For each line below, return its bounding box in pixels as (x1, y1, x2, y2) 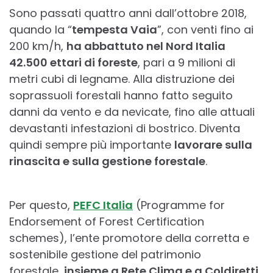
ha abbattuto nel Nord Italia (66, 38, 225, 54)
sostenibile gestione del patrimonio (9, 247, 201, 263)
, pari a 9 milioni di (138, 55, 235, 71)
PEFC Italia (73, 197, 133, 213)
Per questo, (9, 197, 73, 213)
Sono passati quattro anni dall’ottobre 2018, (9, 5, 247, 21)
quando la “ (9, 22, 72, 38)
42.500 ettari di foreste (9, 55, 138, 71)
